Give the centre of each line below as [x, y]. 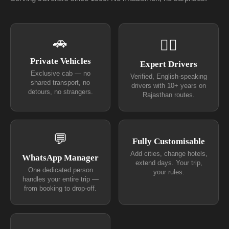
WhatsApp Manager [60, 158]
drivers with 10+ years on [169, 86]
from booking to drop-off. [60, 189]
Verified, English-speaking [169, 77]
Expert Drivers [169, 64]
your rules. [169, 173]
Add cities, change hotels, [169, 154]
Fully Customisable [169, 142]
